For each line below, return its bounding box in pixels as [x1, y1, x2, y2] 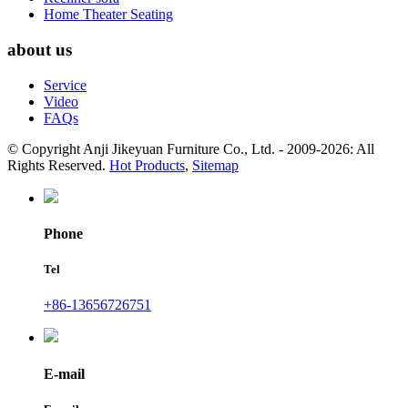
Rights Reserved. [7, 157, 109, 173]
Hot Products [109, 157, 185, 173]
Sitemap [192, 157, 239, 173]
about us [7, 40, 72, 60]
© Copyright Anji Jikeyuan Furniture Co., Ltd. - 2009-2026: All [7, 140, 374, 157]
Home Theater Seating [44, 6, 173, 23]
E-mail [44, 365, 85, 382]
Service [44, 76, 87, 93]
